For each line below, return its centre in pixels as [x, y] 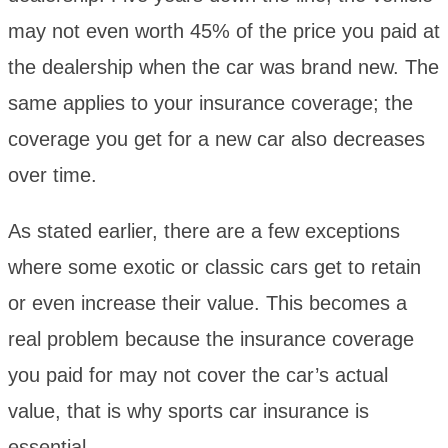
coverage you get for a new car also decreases [216, 138]
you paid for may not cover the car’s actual [198, 374]
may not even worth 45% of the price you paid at [224, 30]
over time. [52, 174]
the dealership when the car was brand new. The [223, 66]
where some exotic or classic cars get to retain [214, 266]
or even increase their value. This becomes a [207, 302]
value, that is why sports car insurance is [188, 410]
